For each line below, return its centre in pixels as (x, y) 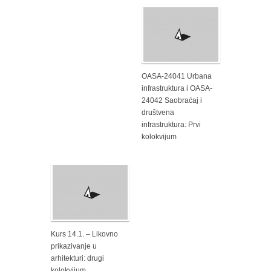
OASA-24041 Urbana (177, 76)
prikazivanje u (74, 246)
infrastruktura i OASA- (177, 88)
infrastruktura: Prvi (171, 125)
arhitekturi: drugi (77, 258)
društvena (158, 113)
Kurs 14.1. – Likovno (84, 234)
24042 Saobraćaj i (172, 100)
